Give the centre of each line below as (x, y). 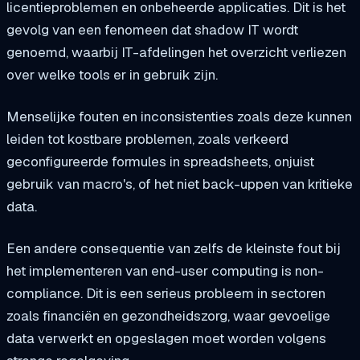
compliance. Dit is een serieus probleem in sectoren (166, 294)
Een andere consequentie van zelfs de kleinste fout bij (174, 249)
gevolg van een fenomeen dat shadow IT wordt (152, 30)
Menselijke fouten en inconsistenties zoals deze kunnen (179, 117)
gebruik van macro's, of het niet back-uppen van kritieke (180, 184)
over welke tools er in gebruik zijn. (112, 75)
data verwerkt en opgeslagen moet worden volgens (166, 339)
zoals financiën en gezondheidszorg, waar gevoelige (168, 316)
